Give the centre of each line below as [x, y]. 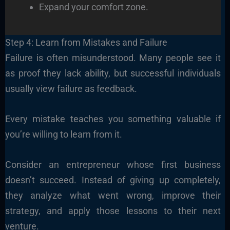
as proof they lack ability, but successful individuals [113, 73]
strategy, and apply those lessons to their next [113, 210]
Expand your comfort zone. [93, 7]
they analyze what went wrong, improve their [113, 195]
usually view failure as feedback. [71, 88]
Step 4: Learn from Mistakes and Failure [86, 42]
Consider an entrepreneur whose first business [113, 164]
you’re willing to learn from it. [63, 134]
